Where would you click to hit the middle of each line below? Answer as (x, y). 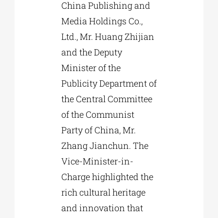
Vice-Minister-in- (97, 161)
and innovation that (102, 208)
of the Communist (98, 114)
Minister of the (91, 67)
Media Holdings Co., (102, 21)
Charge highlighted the (107, 176)
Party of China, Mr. (98, 130)
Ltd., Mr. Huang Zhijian (108, 36)
